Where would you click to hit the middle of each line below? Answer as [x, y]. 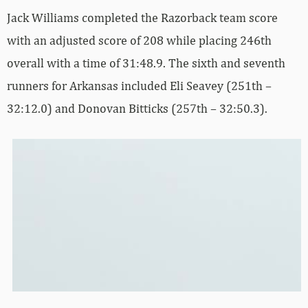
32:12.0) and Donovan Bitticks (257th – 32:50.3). [137, 108]
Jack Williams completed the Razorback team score [142, 17]
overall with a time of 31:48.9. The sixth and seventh [146, 63]
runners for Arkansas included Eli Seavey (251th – [139, 85]
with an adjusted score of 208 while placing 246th [139, 40]
